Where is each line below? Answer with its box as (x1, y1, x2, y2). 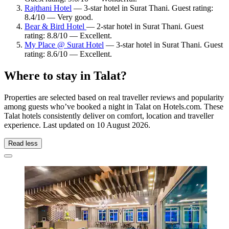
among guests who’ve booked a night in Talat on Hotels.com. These (4, 102, 223, 111)
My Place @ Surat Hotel (25, 40, 104, 49)
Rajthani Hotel (25, 3, 72, 12)
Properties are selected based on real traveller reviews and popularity (4, 93, 224, 102)
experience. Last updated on (4, 120, 97, 129)
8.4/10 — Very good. (25, 12, 93, 21)
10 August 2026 (97, 120, 148, 129)
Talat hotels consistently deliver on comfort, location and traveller (4, 111, 214, 120)
